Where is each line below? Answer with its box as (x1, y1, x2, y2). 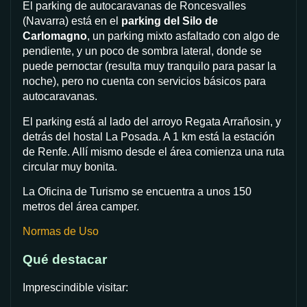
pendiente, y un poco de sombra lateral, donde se (23, 45, 262, 58)
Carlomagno (23, 30, 87, 42)
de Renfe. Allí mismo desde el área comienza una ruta (23, 145, 284, 158)
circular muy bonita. (23, 160, 117, 173)
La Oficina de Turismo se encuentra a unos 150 (23, 186, 251, 198)
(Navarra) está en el (23, 15, 121, 27)
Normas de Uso (23, 225, 99, 238)
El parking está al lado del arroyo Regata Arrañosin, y (23, 115, 281, 127)
